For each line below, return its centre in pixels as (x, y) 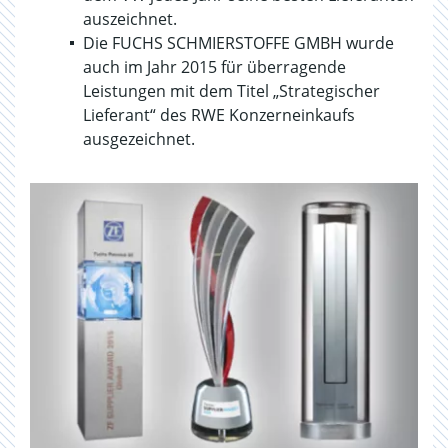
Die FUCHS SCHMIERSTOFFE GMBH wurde (238, 43)
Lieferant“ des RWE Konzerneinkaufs (219, 115)
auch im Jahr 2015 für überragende (214, 67)
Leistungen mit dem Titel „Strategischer (231, 91)
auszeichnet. (130, 19)
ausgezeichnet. (139, 139)
